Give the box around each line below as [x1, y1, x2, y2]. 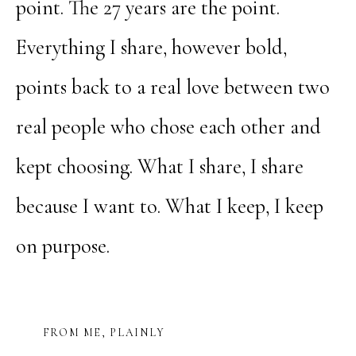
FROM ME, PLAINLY [42, 326, 165, 340]
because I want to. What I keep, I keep [15, 194, 323, 220]
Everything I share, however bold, [15, 35, 287, 61]
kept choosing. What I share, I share [15, 154, 304, 180]
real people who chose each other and [15, 114, 321, 141]
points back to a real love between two [15, 75, 330, 101]
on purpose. [15, 234, 110, 260]
